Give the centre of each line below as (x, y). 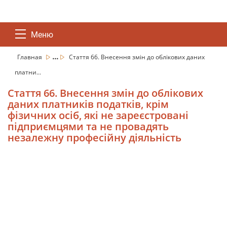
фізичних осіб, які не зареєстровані (98, 115)
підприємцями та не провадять (88, 126)
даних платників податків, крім (88, 104)
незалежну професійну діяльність (94, 138)
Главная (30, 57)
